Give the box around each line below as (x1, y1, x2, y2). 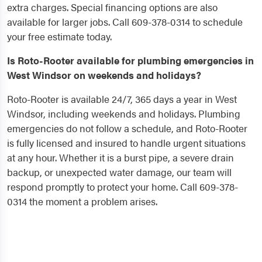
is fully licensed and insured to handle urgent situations (7, 136, 246, 150)
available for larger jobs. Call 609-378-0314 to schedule (7, 15, 243, 29)
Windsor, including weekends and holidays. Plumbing (7, 106, 240, 121)
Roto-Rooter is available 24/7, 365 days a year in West (7, 92, 237, 106)
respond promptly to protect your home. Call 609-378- (7, 180, 238, 194)
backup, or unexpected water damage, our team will (7, 165, 232, 180)
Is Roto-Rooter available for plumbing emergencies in (7, 53, 254, 68)
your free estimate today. (7, 29, 112, 44)
